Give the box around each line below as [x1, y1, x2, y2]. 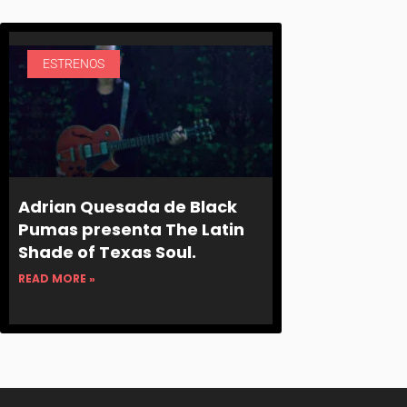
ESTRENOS [42, 56, 104, 72]
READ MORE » [18, 270, 95, 286]
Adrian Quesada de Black [18, 194, 237, 218]
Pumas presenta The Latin [18, 217, 244, 241]
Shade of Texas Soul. [18, 240, 196, 263]
